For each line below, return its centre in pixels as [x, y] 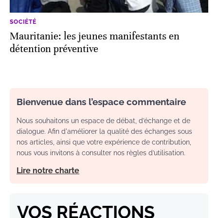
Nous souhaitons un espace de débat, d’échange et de [103, 120]
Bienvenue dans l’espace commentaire [101, 101]
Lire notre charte [48, 170]
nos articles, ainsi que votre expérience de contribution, [104, 142]
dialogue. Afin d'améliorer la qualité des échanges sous [104, 131]
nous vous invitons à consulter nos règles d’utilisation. [101, 153]
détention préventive [54, 49]
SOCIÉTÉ [23, 22]
